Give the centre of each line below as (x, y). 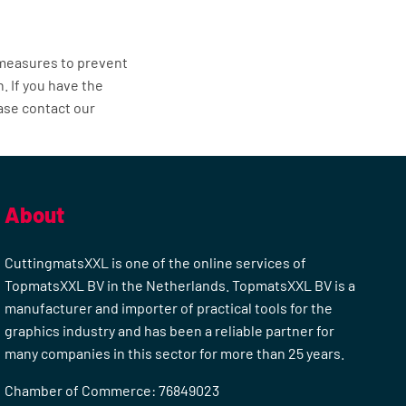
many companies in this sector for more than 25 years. (175, 353)
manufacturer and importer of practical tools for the (169, 308)
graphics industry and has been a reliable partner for (170, 331)
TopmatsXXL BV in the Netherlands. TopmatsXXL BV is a (180, 285)
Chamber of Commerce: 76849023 (112, 391)
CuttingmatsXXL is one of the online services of (156, 263)
